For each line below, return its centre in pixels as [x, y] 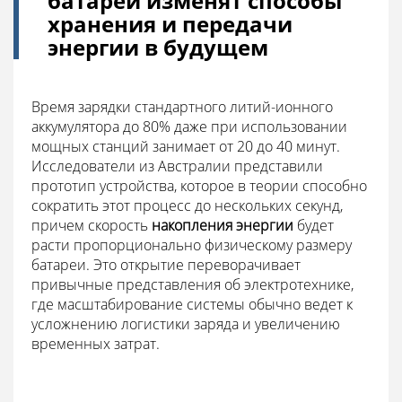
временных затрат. [96, 344]
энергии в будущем [158, 47]
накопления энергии [223, 225]
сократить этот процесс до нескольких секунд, [187, 205]
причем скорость [92, 225]
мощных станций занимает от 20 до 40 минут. [186, 146]
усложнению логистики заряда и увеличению [186, 324]
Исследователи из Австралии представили [177, 166]
